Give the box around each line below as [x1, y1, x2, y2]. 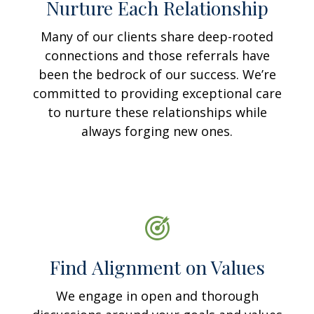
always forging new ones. [81, 123, 233, 139]
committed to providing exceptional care [32, 85, 282, 102]
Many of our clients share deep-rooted [41, 28, 273, 45]
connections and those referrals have [44, 47, 270, 64]
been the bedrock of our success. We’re [38, 66, 276, 83]
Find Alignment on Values [49, 254, 265, 280]
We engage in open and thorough [55, 287, 259, 304]
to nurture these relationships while [47, 104, 267, 121]
